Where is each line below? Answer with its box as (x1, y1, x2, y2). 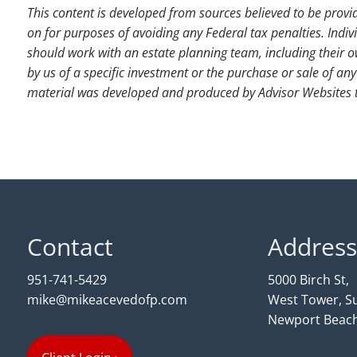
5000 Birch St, (268, 271, 349, 289)
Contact (27, 230, 114, 264)
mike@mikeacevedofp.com (27, 291, 188, 309)
